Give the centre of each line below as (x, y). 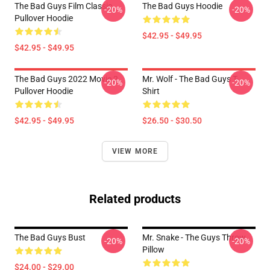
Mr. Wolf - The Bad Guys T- (190, 79)
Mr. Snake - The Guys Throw (194, 237)
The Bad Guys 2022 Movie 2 (66, 79)
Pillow (153, 250)
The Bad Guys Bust (50, 237)
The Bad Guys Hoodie (182, 6)
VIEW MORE (135, 151)
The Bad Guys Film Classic (63, 6)
